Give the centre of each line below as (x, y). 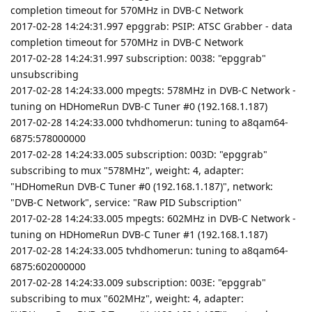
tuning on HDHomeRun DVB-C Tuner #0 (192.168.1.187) (139, 106)
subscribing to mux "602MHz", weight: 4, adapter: (127, 298)
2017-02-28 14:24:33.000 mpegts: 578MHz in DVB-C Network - (153, 90)
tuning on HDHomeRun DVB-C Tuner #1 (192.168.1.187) (139, 234)
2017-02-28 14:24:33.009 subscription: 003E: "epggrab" (138, 282)
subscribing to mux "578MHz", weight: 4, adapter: (127, 170)
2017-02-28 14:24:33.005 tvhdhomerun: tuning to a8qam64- (149, 250)
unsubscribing (45, 74)
